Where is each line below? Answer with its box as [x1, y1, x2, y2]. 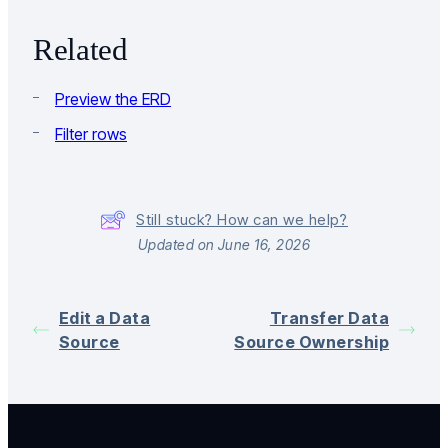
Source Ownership [234, 332, 389, 353]
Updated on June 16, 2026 [137, 236, 311, 254]
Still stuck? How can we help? [136, 210, 348, 230]
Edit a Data [59, 308, 151, 329]
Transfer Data [269, 308, 389, 329]
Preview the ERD [55, 89, 171, 110]
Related [33, 32, 128, 68]
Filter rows [55, 124, 127, 145]
